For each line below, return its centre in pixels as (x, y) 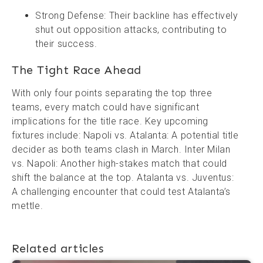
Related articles (58, 249)
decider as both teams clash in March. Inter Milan (121, 150)
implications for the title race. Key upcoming (110, 122)
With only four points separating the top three (112, 93)
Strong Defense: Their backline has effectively (137, 16)
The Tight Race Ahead (77, 70)
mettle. (28, 206)
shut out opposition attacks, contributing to (131, 30)
